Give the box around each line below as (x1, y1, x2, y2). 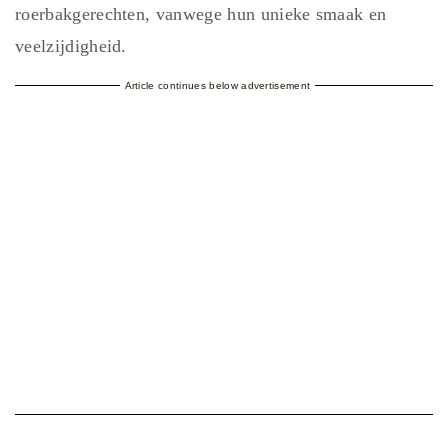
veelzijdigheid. (15, 36, 127, 57)
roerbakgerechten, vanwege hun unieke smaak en (15, 4, 387, 25)
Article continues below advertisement (124, 80, 311, 92)
